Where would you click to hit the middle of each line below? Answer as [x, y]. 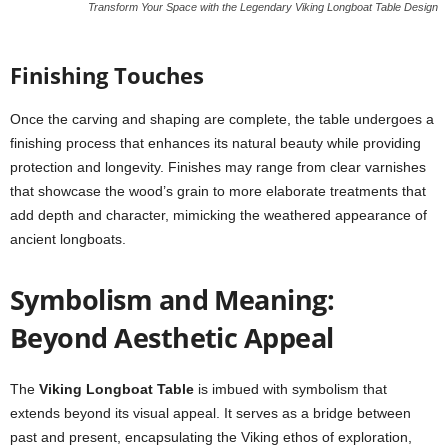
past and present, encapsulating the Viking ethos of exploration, [211, 437]
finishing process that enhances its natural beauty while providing [215, 143]
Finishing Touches [107, 75]
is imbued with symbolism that [290, 389]
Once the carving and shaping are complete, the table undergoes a [222, 119]
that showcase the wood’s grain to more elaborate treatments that [218, 191]
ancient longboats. [68, 239]
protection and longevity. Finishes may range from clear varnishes [218, 167]
